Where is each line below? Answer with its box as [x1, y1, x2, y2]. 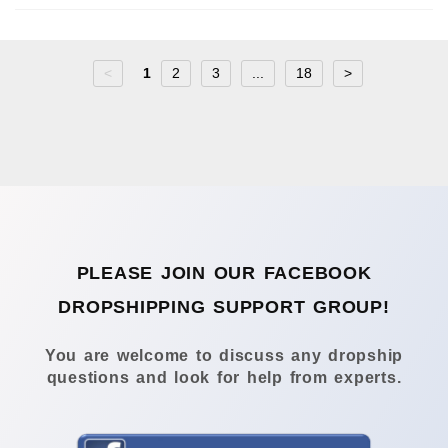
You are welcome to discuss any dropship [44, 347, 404, 365]
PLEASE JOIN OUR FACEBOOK [76, 262, 372, 283]
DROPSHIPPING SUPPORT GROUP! [58, 296, 390, 317]
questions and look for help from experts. [46, 369, 402, 387]
